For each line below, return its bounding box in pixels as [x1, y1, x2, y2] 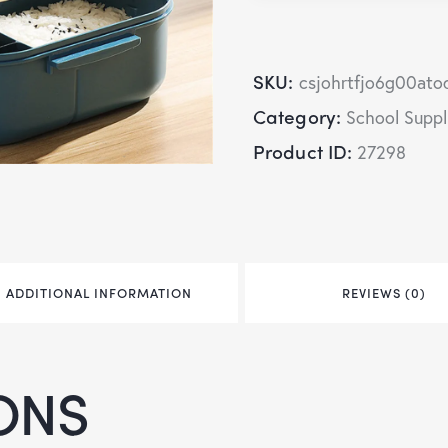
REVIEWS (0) [342, 283, 427, 303]
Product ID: [253, 137, 358, 166]
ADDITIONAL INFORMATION [6, 283, 193, 303]
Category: [253, 102, 346, 131]
